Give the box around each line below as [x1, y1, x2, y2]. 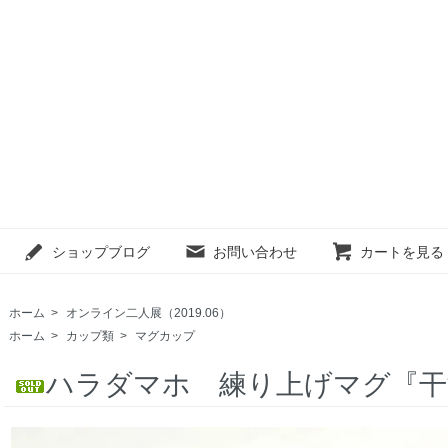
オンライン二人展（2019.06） [66, 306, 231, 321]
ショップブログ [52, 243, 150, 260]
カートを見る [360, 243, 444, 260]
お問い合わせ [213, 243, 297, 260]
